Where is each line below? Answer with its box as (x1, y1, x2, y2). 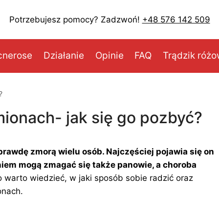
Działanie (43, 50, 84, 62)
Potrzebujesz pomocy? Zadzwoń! (9, 14, 142, 24)
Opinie (95, 50, 124, 62)
